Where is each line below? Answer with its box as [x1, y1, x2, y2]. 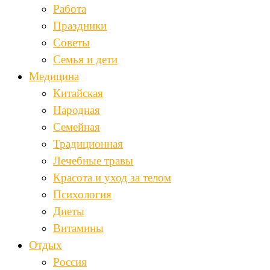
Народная [53, 104, 100, 117]
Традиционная [53, 137, 123, 151]
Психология [53, 188, 111, 201]
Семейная [53, 121, 100, 134]
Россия [53, 256, 87, 269]
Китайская [53, 87, 103, 100]
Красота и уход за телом [53, 171, 171, 184]
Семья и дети [53, 53, 118, 66]
